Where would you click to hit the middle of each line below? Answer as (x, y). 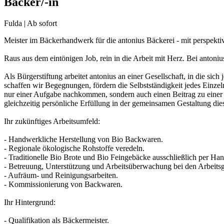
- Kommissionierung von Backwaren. (63, 184)
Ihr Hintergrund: (30, 202)
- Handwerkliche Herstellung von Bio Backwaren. (83, 139)
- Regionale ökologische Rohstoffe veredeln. (74, 148)
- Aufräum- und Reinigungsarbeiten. (61, 175)
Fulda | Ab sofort (30, 23)
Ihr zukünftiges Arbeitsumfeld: (52, 121)
